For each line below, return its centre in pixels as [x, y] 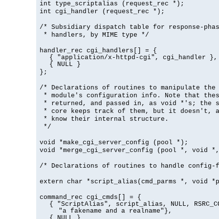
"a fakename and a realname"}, [115, 211]
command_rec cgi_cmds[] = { [90, 197]
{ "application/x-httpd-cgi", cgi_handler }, [133, 58]
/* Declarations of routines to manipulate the [128, 88]
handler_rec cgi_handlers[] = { [98, 51]
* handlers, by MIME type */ [94, 35]
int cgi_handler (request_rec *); [102, 12]
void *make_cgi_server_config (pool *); [114, 143]
